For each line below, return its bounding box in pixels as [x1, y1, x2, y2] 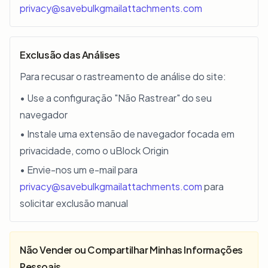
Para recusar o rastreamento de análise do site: [20, 70, 226, 83]
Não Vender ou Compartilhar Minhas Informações [20, 243, 243, 256]
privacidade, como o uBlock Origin [20, 144, 169, 157]
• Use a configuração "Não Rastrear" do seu [20, 92, 212, 104]
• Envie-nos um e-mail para [20, 163, 138, 176]
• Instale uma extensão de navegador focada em [20, 127, 234, 140]
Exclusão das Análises [20, 48, 120, 61]
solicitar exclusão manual [20, 197, 128, 209]
